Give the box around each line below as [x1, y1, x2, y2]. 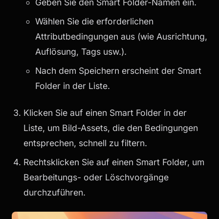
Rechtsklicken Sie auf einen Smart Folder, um [23, 156, 204, 167]
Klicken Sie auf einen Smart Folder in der [23, 107, 187, 118]
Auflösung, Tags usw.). [35, 46, 127, 57]
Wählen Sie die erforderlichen [35, 16, 153, 26]
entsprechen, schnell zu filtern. [23, 137, 147, 148]
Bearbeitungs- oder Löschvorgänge [23, 172, 169, 182]
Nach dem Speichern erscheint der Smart [35, 65, 201, 76]
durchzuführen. [23, 187, 86, 197]
